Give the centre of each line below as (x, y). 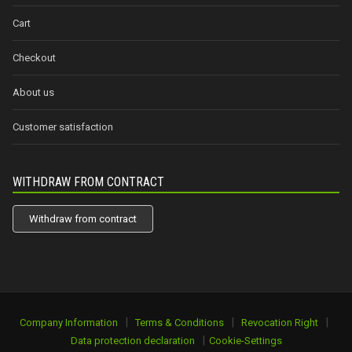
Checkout (34, 57)
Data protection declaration (132, 340)
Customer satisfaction (63, 126)
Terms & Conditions (180, 322)
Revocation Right (280, 322)
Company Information (69, 322)
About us (33, 92)
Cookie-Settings (245, 340)
